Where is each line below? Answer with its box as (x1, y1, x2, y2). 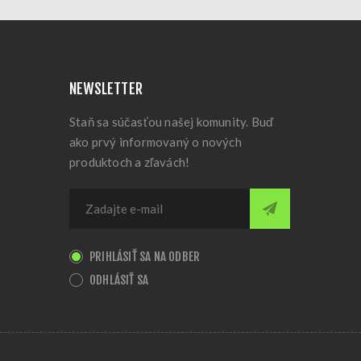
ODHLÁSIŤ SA (89, 272, 149, 288)
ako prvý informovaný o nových (69, 135, 242, 149)
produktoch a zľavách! (69, 155, 190, 169)
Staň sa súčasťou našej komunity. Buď (69, 114, 274, 129)
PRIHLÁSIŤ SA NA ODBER (89, 249, 201, 264)
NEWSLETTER (69, 80, 143, 98)
